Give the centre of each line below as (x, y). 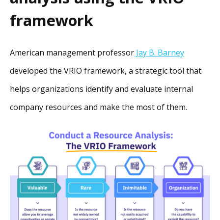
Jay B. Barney (159, 53)
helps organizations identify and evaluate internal (101, 89)
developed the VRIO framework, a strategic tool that (106, 71)
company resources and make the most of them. (98, 107)
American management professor (72, 53)
